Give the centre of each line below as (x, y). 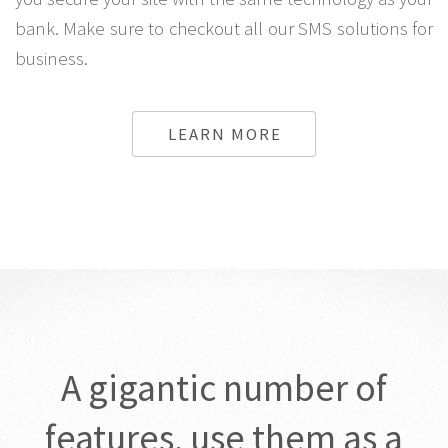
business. (51, 58)
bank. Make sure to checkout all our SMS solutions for (224, 28)
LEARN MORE (225, 134)
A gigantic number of (224, 387)
